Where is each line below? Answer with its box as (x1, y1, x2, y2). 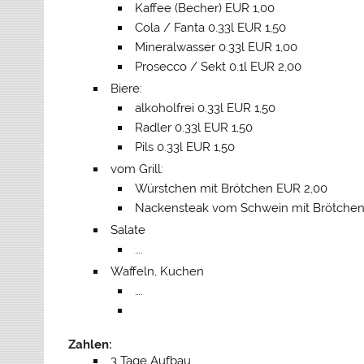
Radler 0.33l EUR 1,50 (135, 119, 253, 135)
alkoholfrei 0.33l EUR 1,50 (135, 100, 276, 115)
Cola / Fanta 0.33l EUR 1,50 (135, 19, 287, 35)
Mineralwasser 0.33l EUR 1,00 (135, 39, 298, 54)
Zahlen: (68, 336, 113, 352)
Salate (110, 222, 145, 237)
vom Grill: (110, 161, 163, 176)
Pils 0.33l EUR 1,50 (135, 139, 236, 154)
